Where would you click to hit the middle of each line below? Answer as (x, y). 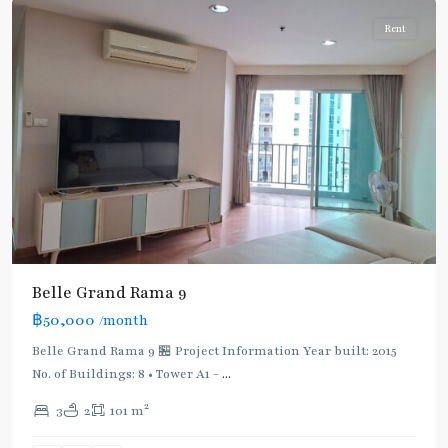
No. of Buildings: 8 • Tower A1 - (127, 373)
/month (123, 320)
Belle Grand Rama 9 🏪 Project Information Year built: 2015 (214, 350)
